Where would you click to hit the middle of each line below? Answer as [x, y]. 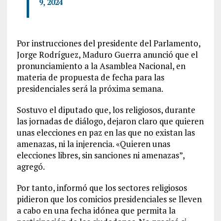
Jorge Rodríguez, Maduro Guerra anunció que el [107, 55]
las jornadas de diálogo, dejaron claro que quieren [110, 121]
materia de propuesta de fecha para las [90, 77]
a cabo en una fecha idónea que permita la [96, 210]
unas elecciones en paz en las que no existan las [106, 132]
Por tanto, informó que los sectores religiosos [102, 188]
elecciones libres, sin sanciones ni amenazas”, [100, 155]
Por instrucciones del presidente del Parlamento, [108, 43]
